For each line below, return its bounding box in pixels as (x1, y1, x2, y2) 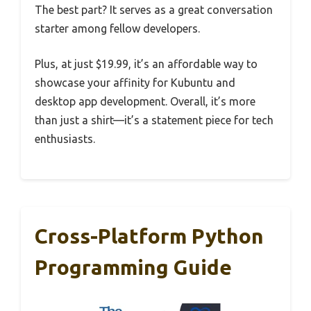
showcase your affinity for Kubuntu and (35, 76, 235, 90)
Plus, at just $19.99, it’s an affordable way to (35, 58, 258, 71)
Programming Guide (35, 255, 232, 280)
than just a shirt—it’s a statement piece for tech (35, 114, 274, 127)
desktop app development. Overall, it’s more (35, 95, 255, 108)
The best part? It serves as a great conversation (35, 3, 273, 17)
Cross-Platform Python (35, 224, 264, 249)
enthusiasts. (35, 133, 95, 146)
